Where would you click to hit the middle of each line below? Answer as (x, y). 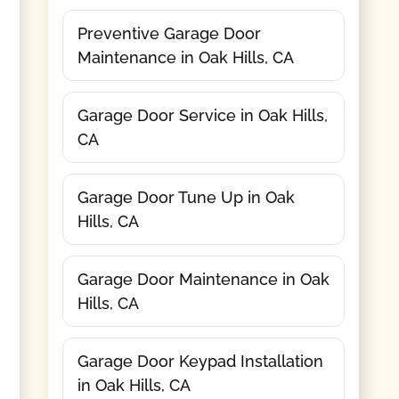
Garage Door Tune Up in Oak (186, 197)
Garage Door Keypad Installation (200, 361)
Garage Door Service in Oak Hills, (202, 115)
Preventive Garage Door (169, 33)
